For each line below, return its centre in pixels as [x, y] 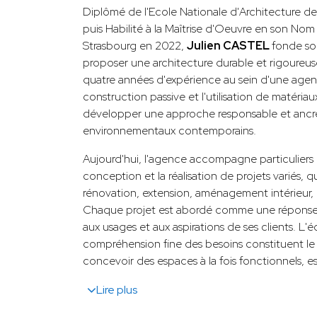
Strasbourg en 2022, [135, 45]
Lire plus [117, 289]
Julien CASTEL [229, 45]
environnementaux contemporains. [169, 130]
